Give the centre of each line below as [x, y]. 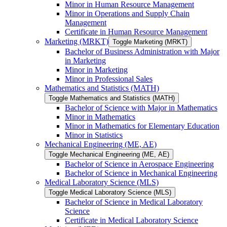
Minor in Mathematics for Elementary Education [142, 126]
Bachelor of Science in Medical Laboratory [134, 202]
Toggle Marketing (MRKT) [150, 42]
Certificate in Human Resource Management [136, 32]
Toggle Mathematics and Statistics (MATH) [112, 98]
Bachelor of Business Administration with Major [142, 52]
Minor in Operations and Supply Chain [127, 14]
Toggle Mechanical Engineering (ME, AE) [109, 155]
